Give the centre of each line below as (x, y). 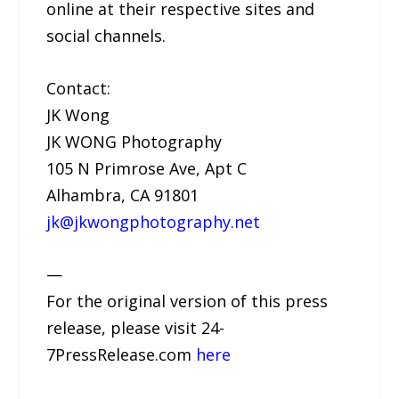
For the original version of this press (187, 301)
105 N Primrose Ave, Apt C (147, 168)
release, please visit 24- (136, 327)
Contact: (79, 88)
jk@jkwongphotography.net (154, 221)
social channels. (106, 35)
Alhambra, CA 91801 (123, 195)
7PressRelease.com (122, 354)
